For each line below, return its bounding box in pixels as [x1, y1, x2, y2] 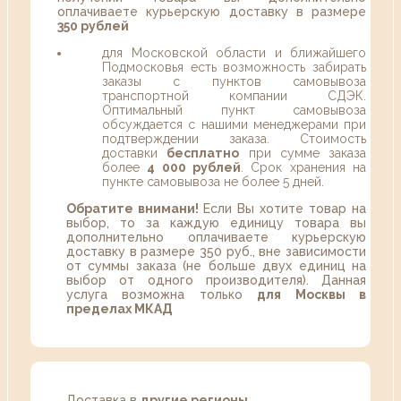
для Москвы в [257, 287, 367, 303]
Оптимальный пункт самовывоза [102, 103, 366, 118]
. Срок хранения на [241, 160, 367, 175]
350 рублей [57, 19, 129, 34]
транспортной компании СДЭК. [102, 89, 366, 104]
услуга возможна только [66, 287, 258, 303]
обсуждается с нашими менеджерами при [102, 117, 366, 132]
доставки [102, 146, 167, 161]
